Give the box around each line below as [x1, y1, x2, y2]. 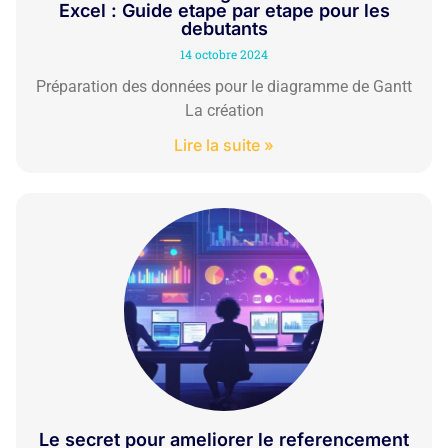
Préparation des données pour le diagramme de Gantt [36, 77, 412, 97]
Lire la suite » [174, 135, 274, 156]
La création [184, 101, 264, 121]
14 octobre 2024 [180, 46, 268, 63]
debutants [180, 18, 268, 40]
